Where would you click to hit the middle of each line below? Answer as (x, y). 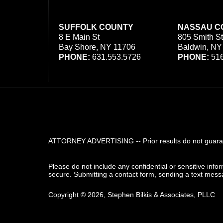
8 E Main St (79, 37)
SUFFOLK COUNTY (96, 27)
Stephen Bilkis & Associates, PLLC (161, 194)
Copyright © (67, 194)
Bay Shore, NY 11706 (97, 47)
